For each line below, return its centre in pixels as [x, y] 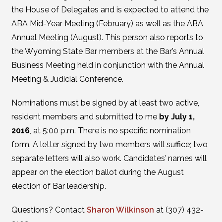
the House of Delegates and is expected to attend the [110, 10]
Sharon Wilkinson [120, 210]
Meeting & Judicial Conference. [67, 79]
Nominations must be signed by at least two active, [105, 103]
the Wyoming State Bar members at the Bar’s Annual [108, 51]
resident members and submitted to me [85, 117]
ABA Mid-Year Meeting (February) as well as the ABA [107, 24]
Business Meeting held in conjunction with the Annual [108, 65]
